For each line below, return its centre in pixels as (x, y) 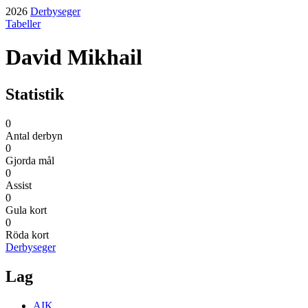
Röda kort (27, 234)
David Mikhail (74, 57)
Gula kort (26, 210)
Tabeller (23, 24)
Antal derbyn (34, 135)
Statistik (35, 94)
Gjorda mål (30, 160)
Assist (19, 185)
